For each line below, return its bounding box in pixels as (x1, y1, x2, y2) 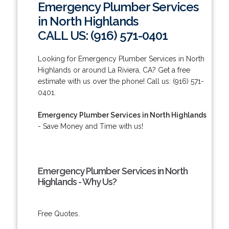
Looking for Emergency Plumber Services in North (37, 54, 204, 63)
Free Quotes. (37, 209, 80, 218)
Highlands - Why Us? (37, 176, 117, 187)
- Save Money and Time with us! (37, 122, 143, 130)
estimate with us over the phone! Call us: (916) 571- (37, 77, 204, 85)
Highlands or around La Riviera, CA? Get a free (37, 65, 190, 74)
